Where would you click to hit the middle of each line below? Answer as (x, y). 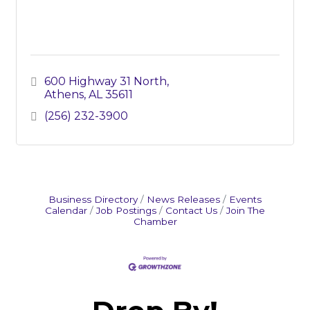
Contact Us (191, 211)
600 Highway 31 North (106, 82)
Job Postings (126, 211)
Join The (246, 211)
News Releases (183, 200)
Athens (64, 95)
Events (245, 200)
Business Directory (93, 200)
